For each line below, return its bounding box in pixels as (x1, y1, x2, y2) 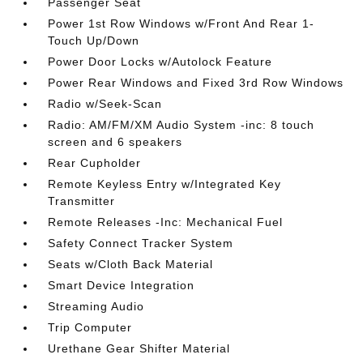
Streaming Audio (48, 299, 145, 313)
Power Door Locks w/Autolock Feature (48, 54, 273, 68)
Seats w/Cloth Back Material (48, 257, 214, 271)
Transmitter (48, 194, 116, 207)
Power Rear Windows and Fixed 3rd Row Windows (48, 75, 344, 89)
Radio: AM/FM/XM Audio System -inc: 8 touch (48, 117, 315, 131)
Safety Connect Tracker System (48, 236, 234, 250)
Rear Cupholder (48, 156, 142, 169)
